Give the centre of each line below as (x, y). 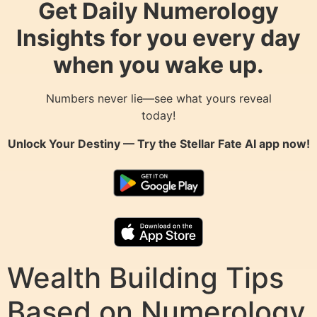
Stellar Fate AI (218, 144)
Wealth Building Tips (145, 278)
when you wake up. (158, 65)
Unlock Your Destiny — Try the (93, 144)
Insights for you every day (158, 38)
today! (158, 116)
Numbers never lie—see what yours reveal (158, 99)
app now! (283, 144)
